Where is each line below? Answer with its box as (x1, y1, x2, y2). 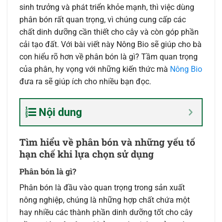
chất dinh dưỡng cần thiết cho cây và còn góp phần (19, 27, 199, 37)
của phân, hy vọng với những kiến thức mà (19, 64, 170, 74)
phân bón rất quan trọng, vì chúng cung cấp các (19, 15, 186, 25)
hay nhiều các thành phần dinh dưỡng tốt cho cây (19, 207, 193, 217)
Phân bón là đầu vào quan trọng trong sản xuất (19, 182, 185, 192)
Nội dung (39, 106, 82, 119)
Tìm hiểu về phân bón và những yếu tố (19, 136, 195, 149)
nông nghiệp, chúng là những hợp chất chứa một (19, 195, 190, 205)
